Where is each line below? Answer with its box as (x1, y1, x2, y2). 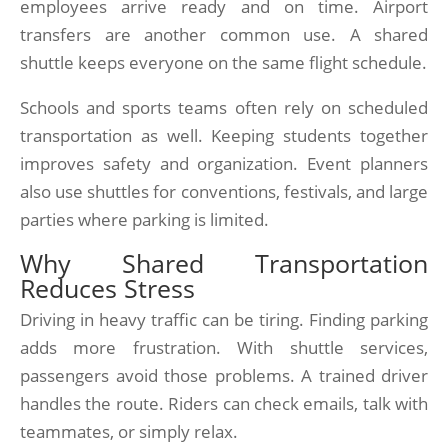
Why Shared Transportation (20, 246, 428, 280)
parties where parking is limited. (20, 208, 269, 231)
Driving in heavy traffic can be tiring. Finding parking (20, 308, 428, 331)
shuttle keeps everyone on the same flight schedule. (20, 51, 427, 74)
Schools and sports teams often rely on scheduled (20, 96, 428, 119)
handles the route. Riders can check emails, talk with (20, 392, 428, 415)
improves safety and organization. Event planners (20, 152, 428, 175)
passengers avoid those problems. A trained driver (20, 364, 428, 387)
